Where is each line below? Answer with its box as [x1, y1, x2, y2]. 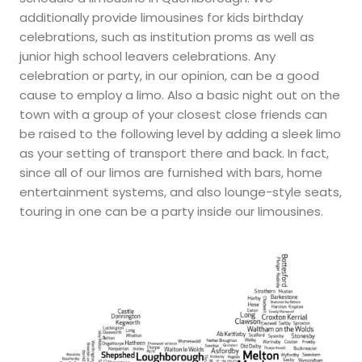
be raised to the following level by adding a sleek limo [19, 125, 341, 143]
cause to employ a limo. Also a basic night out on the [19, 86, 340, 104]
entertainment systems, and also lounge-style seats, [19, 183, 342, 201]
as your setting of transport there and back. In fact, [19, 145, 329, 162]
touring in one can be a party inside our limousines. [19, 203, 323, 221]
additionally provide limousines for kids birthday [19, 9, 303, 27]
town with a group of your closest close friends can [19, 106, 327, 124]
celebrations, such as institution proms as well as [19, 28, 314, 46]
